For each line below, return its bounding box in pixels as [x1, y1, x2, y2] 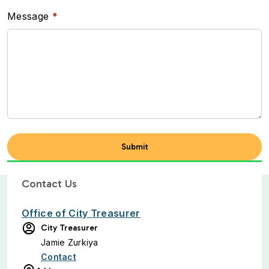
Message [7, 10, 49, 22]
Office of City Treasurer [22, 207, 141, 219]
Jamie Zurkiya [41, 237, 98, 247]
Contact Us [22, 177, 77, 190]
